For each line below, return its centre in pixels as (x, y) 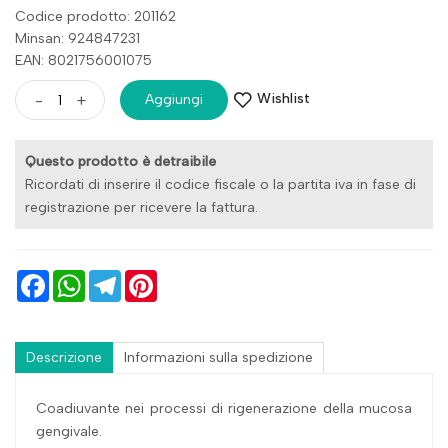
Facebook (77, 277)
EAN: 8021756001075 (83, 60)
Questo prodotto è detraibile (120, 161)
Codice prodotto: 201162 (95, 16)
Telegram (147, 277)
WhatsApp (115, 277)
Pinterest (181, 277)
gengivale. (69, 431)
